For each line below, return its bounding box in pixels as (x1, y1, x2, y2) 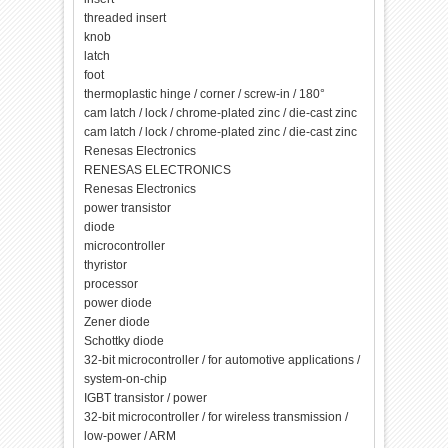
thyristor (84, 258, 128, 272)
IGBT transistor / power (84, 391, 208, 405)
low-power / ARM (84, 429, 177, 443)
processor (84, 277, 139, 291)
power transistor (84, 201, 172, 215)
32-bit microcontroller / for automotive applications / (84, 353, 361, 367)
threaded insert (84, 11, 167, 25)
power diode (84, 296, 153, 310)
